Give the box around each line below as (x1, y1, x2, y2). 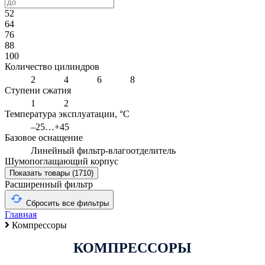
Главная (5, 209, 37, 219)
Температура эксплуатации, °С (5, 108, 130, 119)
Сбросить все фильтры (26, 198, 109, 208)
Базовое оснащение (5, 132, 83, 143)
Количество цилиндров (5, 61, 99, 72)
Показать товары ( (9, 168, 75, 177)
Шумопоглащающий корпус (5, 156, 118, 166)
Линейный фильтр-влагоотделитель (28, 145, 178, 156)
